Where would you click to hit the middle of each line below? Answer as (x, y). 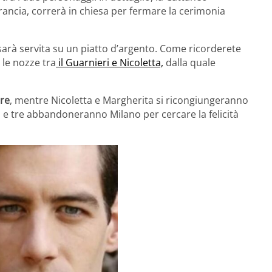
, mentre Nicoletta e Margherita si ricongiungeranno (129, 100)
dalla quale (189, 63)
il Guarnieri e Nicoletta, (110, 63)
